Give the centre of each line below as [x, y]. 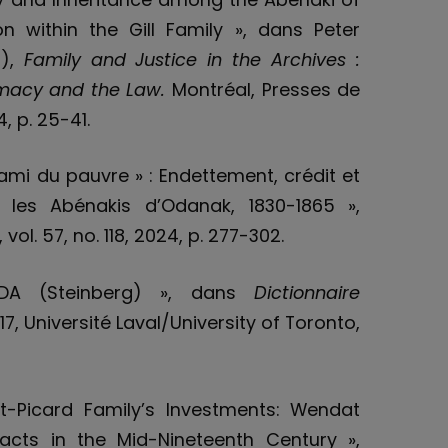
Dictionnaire [307, 293]
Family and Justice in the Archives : [192, 59]
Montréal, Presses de [266, 89]
